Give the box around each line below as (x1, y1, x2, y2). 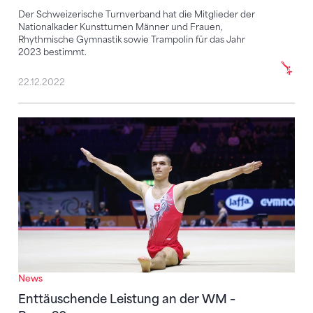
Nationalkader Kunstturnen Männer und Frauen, (18, 22, 223, 33)
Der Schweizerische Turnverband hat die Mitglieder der (18, 9, 255, 20)
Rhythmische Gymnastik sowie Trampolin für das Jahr (18, 34, 245, 45)
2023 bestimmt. (18, 47, 87, 58)
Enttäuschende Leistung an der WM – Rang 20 (18, 118, 277, 132)
